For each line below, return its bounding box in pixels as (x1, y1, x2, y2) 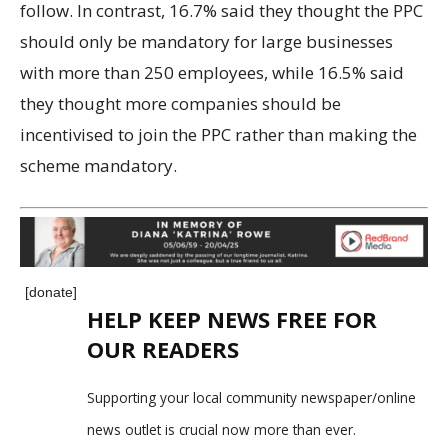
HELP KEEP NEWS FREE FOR (87, 304, 377, 335)
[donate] (25, 284, 77, 301)
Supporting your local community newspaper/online (87, 388, 416, 408)
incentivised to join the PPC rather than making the (20, 122, 417, 146)
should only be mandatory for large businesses (20, 29, 393, 53)
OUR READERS (87, 334, 239, 365)
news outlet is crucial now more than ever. (87, 420, 356, 440)
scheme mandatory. (20, 153, 177, 177)
